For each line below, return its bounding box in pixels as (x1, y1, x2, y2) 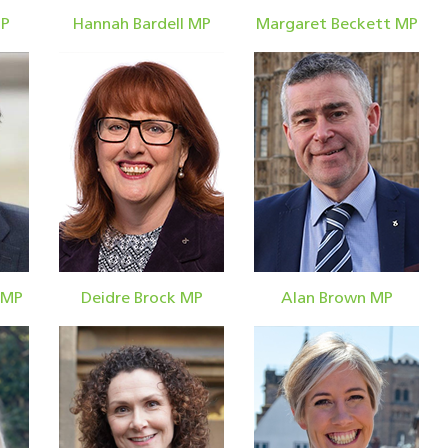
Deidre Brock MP (80, 290, 203, 307)
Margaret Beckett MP (255, 16, 418, 33)
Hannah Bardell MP (72, 16, 211, 33)
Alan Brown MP (280, 290, 393, 307)
